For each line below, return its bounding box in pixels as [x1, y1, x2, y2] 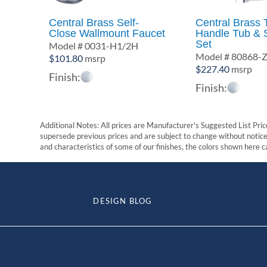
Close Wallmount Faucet [49, 27, 166, 39]
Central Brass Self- [49, 16, 139, 29]
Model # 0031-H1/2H [49, 39, 139, 51]
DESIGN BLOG [93, 195, 153, 206]
